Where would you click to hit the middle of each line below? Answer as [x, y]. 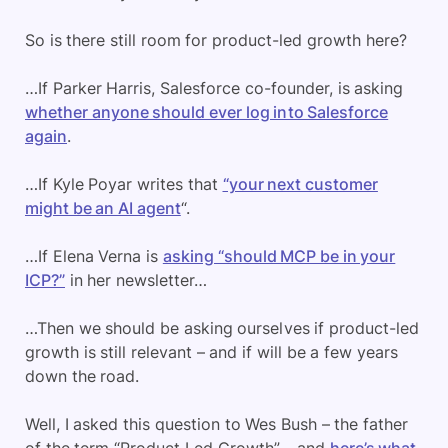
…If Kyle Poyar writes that [124, 184]
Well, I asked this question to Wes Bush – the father [217, 424]
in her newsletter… [136, 280]
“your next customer [300, 184]
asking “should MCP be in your [279, 256]
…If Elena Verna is [94, 256]
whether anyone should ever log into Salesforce [207, 112]
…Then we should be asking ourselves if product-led [222, 328]
